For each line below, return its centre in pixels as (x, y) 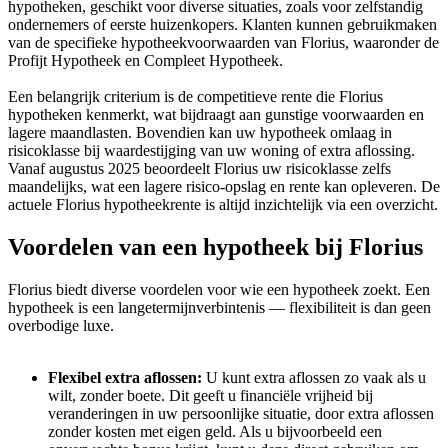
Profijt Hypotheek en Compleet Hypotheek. (145, 60)
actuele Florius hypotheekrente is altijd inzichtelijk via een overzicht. (223, 204)
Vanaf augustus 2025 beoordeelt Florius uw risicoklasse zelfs (199, 168)
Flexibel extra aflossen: (125, 377)
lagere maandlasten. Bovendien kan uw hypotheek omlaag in (200, 132)
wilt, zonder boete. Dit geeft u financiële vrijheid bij (210, 395)
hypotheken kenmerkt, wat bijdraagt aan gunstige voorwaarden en (216, 114)
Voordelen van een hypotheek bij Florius (215, 246)
